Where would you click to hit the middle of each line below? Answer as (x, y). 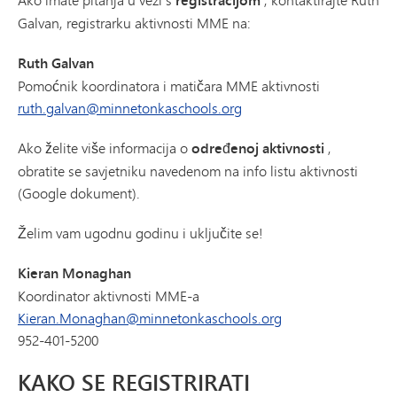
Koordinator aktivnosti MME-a (109, 296)
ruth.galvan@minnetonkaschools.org (130, 108)
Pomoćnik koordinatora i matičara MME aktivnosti (169, 86)
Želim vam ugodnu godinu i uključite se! (140, 233)
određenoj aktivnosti (258, 148)
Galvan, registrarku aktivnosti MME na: (134, 23)
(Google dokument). (79, 193)
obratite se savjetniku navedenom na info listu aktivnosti (188, 171)
